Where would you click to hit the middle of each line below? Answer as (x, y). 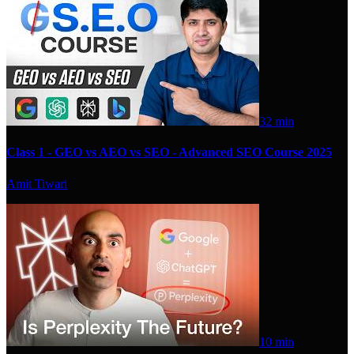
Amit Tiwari (37, 183)
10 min (277, 341)
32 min (277, 121)
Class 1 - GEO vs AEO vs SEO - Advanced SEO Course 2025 (169, 153)
